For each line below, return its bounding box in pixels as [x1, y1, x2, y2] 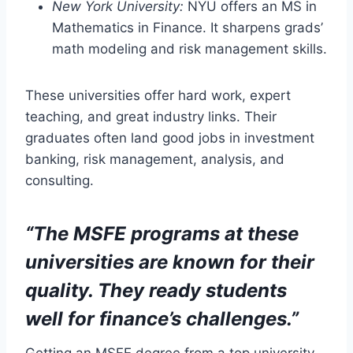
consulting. [25, 172, 94, 188]
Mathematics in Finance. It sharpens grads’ [52, 19, 323, 35]
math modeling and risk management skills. [52, 40, 327, 57]
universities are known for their [25, 250, 314, 273]
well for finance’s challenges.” [25, 307, 299, 330]
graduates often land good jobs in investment [25, 129, 314, 146]
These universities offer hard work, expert [25, 87, 291, 103]
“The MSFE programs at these [25, 221, 299, 245]
